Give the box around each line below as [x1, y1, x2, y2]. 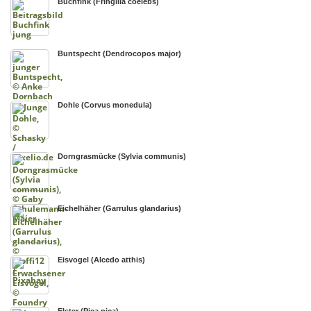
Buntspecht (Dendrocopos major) [58, 49, 182, 58]
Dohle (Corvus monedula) [58, 100, 153, 109]
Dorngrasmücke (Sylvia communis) [58, 152, 187, 161]
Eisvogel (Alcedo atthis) [58, 255, 146, 264]
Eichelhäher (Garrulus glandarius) [58, 203, 182, 212]
